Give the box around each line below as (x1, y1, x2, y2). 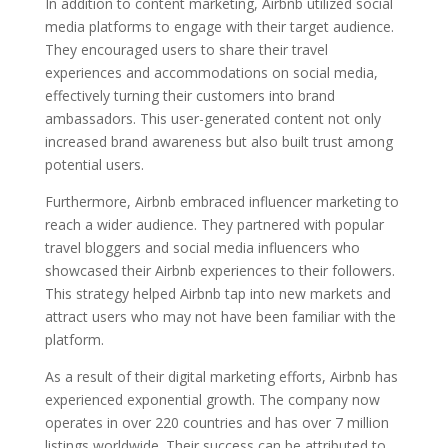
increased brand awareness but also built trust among (44, 131, 393, 151)
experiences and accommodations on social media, (44, 62, 378, 82)
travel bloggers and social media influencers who (44, 237, 360, 257)
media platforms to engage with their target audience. (44, 16, 394, 36)
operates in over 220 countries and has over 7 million (44, 412, 389, 432)
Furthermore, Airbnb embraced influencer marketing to (44, 191, 399, 211)
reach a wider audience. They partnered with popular (44, 214, 384, 234)
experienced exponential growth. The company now (44, 389, 380, 409)
